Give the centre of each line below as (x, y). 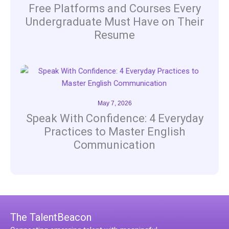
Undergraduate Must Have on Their (114, 21)
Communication (114, 145)
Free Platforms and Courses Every (114, 8)
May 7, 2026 (114, 104)
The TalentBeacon (51, 217)
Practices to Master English (114, 132)
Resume (114, 35)
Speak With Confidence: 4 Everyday (114, 119)
